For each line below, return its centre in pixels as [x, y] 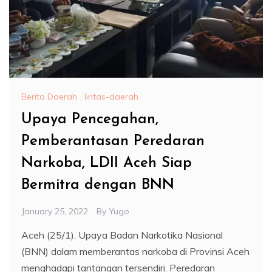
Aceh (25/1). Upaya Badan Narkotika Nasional [122, 235]
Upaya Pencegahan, [90, 120]
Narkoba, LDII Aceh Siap [107, 164]
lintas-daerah [111, 97]
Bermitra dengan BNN [98, 185]
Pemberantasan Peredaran [113, 142]
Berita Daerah [49, 97]
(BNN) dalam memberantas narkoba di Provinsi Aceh [135, 252]
